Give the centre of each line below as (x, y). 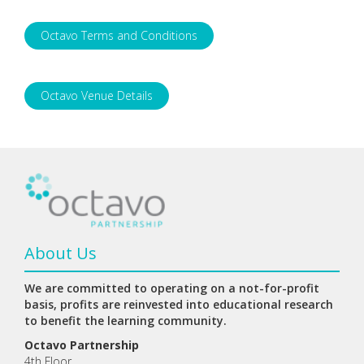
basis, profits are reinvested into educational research (179, 304)
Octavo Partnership (82, 344)
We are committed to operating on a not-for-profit (172, 288)
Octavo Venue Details (97, 95)
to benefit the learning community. (126, 320)
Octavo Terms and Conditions (119, 35)
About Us (61, 253)
